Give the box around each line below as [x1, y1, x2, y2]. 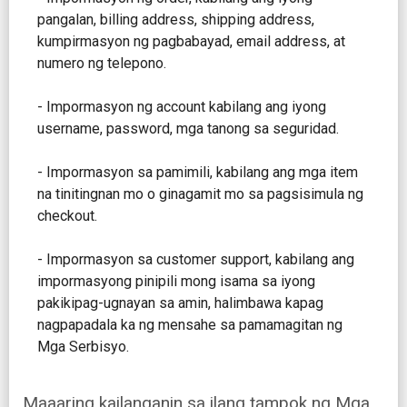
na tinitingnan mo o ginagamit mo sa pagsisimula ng [37, 185, 363, 203]
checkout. [37, 207, 97, 225]
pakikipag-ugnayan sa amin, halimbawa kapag [37, 294, 323, 313]
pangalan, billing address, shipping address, [37, 11, 314, 29]
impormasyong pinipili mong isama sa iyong [37, 273, 315, 291]
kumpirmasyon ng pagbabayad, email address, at [37, 33, 345, 51]
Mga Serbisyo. [37, 338, 129, 356]
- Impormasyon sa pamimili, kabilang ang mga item [37, 164, 358, 182]
